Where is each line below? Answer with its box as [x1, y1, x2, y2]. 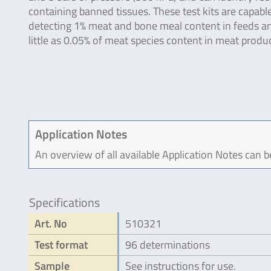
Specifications [29, 193, 100, 212]
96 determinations [125, 237, 210, 253]
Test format [34, 237, 88, 253]
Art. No [34, 215, 67, 232]
